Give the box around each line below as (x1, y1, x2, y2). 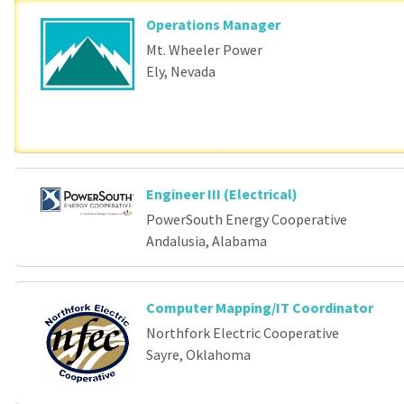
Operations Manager (146, 14, 281, 33)
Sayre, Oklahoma (146, 344, 252, 363)
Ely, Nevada (146, 61, 216, 80)
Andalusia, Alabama (146, 231, 268, 250)
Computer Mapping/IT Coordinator (146, 298, 374, 317)
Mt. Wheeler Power (146, 40, 263, 59)
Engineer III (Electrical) (146, 184, 298, 203)
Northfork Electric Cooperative (146, 323, 340, 342)
